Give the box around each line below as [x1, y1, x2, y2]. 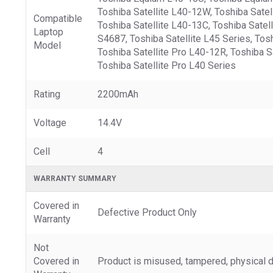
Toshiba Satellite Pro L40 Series [97, 59, 236, 71]
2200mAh [97, 88, 138, 100]
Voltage [34, 116, 66, 129]
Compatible [34, 12, 82, 24]
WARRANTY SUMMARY [34, 174, 116, 183]
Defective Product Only [97, 206, 197, 218]
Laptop [34, 26, 63, 38]
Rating [34, 88, 60, 100]
